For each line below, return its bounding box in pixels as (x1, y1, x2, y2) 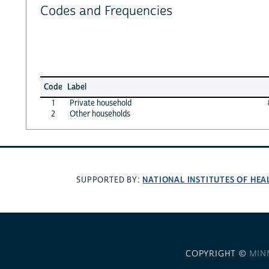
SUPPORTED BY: (76, 175, 143, 186)
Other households (69, 108, 130, 119)
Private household (69, 97, 131, 109)
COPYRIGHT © (185, 248, 249, 259)
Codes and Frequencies (40, 3, 172, 20)
